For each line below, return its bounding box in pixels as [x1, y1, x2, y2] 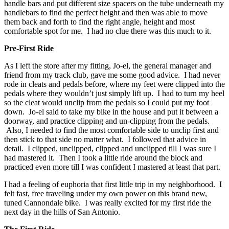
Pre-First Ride [4, 43, 54, 53]
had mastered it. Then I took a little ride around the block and [4, 153, 202, 162]
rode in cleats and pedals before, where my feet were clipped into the [4, 79, 225, 88]
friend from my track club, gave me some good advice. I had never [4, 70, 220, 79]
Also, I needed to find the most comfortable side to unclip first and [4, 125, 219, 134]
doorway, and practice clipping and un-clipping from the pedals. [4, 116, 210, 125]
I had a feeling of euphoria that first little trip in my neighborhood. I [4, 179, 222, 189]
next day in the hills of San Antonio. [4, 207, 120, 216]
